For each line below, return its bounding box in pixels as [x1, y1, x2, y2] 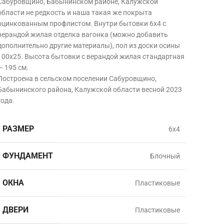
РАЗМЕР [2, 124, 34, 133]
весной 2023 [141, 85, 182, 93]
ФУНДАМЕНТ [2, 151, 53, 160]
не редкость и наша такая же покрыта [25, 8, 152, 16]
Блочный [149, 152, 180, 160]
